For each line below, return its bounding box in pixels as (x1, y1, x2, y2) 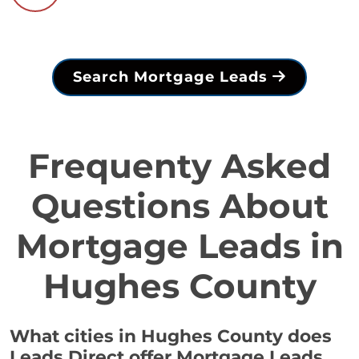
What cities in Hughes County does (10, 325, 332, 347)
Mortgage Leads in (15, 225, 344, 268)
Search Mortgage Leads (73, 68, 272, 87)
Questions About (30, 185, 329, 228)
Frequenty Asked (28, 145, 331, 188)
